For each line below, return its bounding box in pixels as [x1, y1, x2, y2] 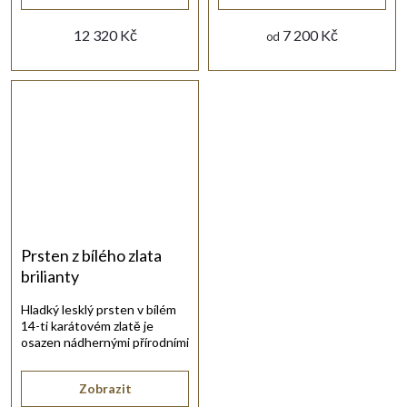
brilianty [21, 265, 79, 286]
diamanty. [21, 350, 74, 366]
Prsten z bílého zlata [21, 244, 162, 265]
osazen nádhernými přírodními [21, 333, 189, 350]
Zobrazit [78, 380, 132, 396]
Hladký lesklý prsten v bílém [21, 301, 176, 317]
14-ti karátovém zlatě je [21, 317, 154, 333]
